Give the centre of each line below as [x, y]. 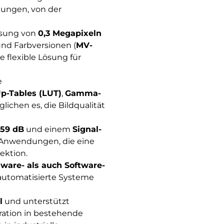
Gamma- [83, 93]
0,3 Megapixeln [69, 33]
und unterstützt [36, 201]
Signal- [87, 129]
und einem [48, 129]
